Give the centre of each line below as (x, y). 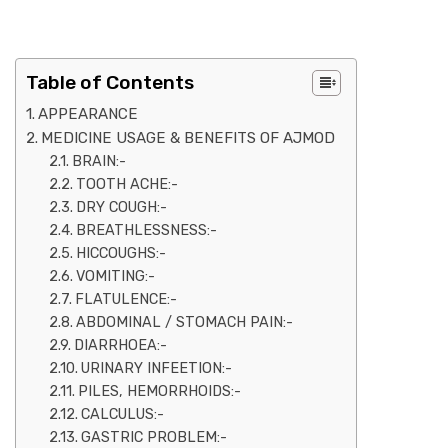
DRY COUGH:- (121, 207)
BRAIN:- (98, 161)
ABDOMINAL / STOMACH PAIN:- (184, 322)
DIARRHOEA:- (120, 345)
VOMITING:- (115, 276)
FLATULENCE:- (125, 299)
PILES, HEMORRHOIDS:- (159, 391)
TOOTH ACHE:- (126, 184)
